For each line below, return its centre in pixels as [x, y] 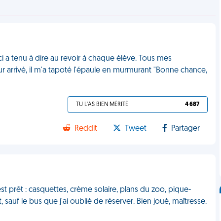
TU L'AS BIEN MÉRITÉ [102, 105]
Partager [186, 129]
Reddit [86, 129]
